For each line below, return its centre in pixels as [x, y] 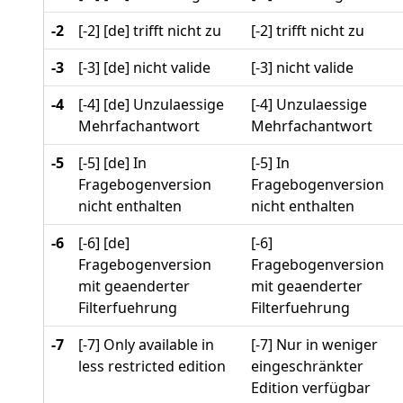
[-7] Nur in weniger [314, 344]
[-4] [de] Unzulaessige [151, 104]
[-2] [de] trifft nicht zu [150, 30]
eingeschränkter [307, 366]
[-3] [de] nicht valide [144, 67]
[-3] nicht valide [302, 67]
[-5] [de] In [112, 162]
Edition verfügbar [311, 387]
